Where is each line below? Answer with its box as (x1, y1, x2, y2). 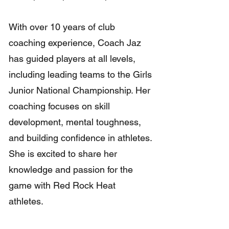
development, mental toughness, (9, 117, 141, 127)
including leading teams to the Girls (9, 69, 152, 80)
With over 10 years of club (9, 21, 115, 32)
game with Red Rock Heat (9, 180, 116, 191)
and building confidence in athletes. (9, 132, 152, 143)
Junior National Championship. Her (9, 85, 150, 96)
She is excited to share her (9, 148, 117, 159)
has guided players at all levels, (9, 53, 135, 64)
